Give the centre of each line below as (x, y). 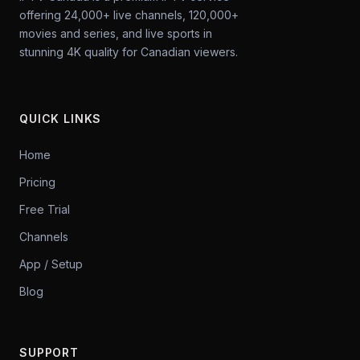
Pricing (37, 182)
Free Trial (45, 209)
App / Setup (51, 264)
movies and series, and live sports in (116, 33)
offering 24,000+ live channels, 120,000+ (129, 15)
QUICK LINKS (61, 119)
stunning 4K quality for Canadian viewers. (129, 52)
